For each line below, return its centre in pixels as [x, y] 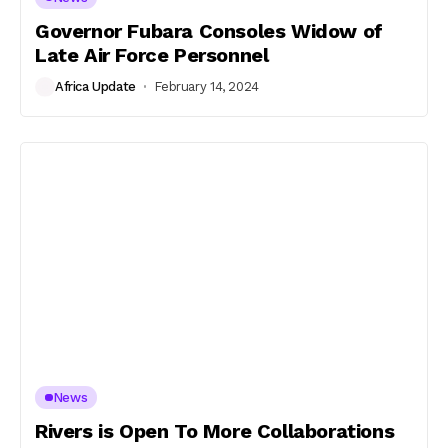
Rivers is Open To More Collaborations [215, 431]
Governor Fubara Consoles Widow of [209, 30]
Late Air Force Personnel [152, 54]
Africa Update [95, 86]
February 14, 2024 [206, 86]
